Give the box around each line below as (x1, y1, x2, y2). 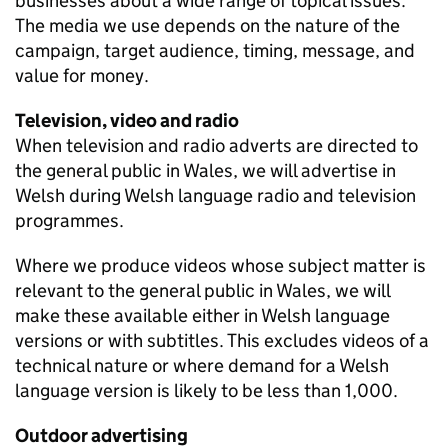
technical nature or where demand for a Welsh (15, 354, 389, 377)
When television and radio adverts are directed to (15, 134, 418, 157)
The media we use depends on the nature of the (15, 14, 400, 37)
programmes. (15, 209, 124, 232)
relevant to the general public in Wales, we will (15, 279, 390, 302)
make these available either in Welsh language (15, 304, 390, 327)
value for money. (15, 64, 149, 87)
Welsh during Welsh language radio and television (15, 184, 416, 207)
